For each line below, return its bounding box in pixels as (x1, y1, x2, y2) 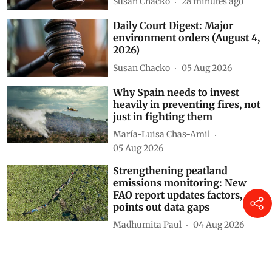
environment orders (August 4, (113, 56, 260, 69)
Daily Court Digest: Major (113, 44, 234, 56)
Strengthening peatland (113, 188, 228, 201)
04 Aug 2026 (193, 243, 245, 255)
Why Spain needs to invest (113, 110, 240, 123)
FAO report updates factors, (113, 212, 243, 225)
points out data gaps (113, 225, 210, 237)
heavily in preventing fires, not (113, 122, 261, 135)
